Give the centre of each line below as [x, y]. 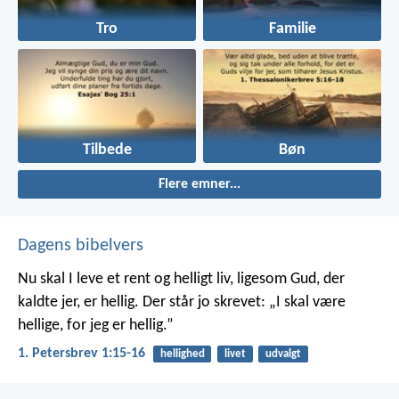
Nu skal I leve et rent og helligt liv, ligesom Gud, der [181, 280]
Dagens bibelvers [81, 246]
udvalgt [283, 354]
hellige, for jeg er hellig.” [96, 326]
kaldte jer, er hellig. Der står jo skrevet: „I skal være [182, 303]
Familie [292, 29]
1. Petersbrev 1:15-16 [81, 354]
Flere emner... [199, 185]
